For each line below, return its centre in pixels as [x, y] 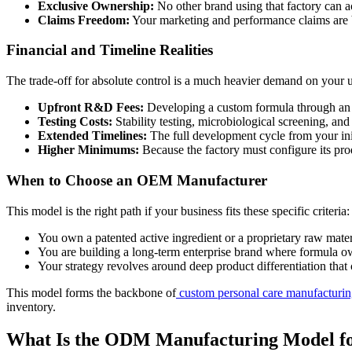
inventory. [31, 306]
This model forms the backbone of [91, 292]
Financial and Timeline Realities [110, 50]
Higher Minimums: [88, 150]
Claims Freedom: [84, 20]
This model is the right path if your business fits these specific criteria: [178, 211]
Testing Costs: [75, 122]
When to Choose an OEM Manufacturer [137, 180]
